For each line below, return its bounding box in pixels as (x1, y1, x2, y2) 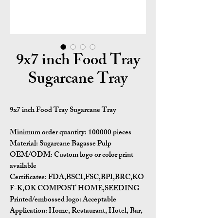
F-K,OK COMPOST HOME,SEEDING (10, 182, 140, 196)
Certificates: (10, 171, 47, 184)
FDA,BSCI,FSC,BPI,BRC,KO (47, 171, 144, 184)
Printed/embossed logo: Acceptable (10, 194, 116, 207)
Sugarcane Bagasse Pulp (39, 138, 111, 151)
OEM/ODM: (10, 149, 54, 162)
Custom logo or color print (54, 149, 133, 162)
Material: (10, 138, 39, 151)
